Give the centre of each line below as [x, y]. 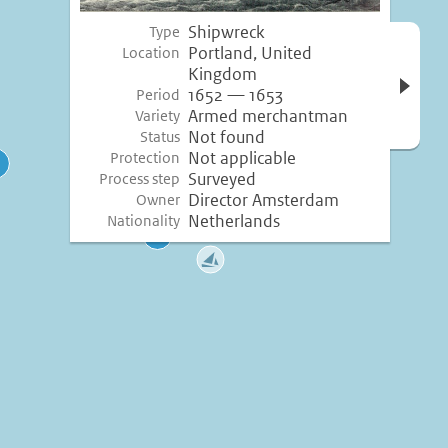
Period [158, 95]
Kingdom [222, 74]
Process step [140, 179]
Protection [145, 158]
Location [151, 53]
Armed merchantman [268, 116]
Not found [226, 137]
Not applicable [242, 158]
